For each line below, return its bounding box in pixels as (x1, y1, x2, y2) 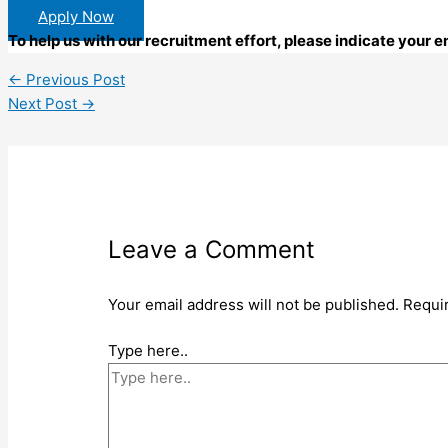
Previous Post (22, 69, 125, 89)
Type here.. (108, 341, 189, 361)
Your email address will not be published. (108, 294, 400, 314)
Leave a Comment (108, 234, 316, 264)
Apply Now (38, 6, 114, 26)
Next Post (8, 93, 81, 113)
